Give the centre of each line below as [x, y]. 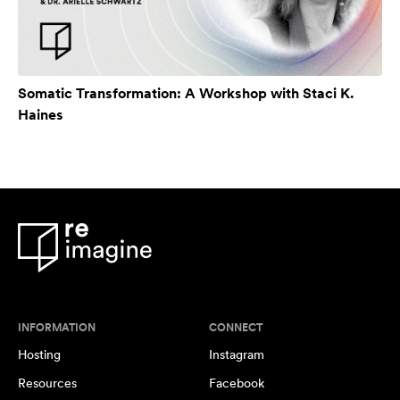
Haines [41, 115]
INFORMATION [57, 328]
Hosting [39, 355]
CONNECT [236, 328]
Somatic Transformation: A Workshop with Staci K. [186, 94]
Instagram [237, 355]
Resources [47, 383]
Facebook [237, 383]
